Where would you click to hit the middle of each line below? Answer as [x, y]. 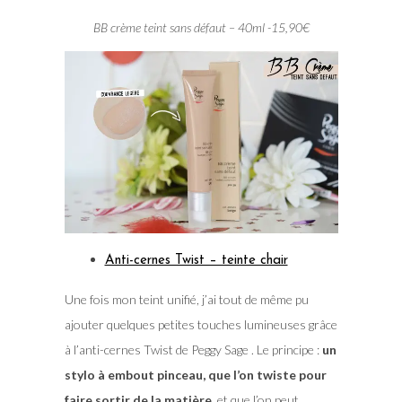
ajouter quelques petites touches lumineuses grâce [201, 324]
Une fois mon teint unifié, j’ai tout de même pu [186, 299]
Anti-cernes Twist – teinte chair [196, 260]
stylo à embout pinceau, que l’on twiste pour [195, 374]
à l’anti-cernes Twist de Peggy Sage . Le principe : [192, 349]
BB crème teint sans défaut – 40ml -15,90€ [201, 27]
